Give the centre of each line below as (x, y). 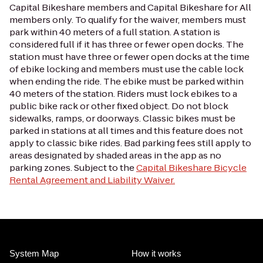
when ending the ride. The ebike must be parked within (127, 81)
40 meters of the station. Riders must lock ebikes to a (123, 93)
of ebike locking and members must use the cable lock (127, 69)
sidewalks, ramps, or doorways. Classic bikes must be (122, 118)
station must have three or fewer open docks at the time (129, 56)
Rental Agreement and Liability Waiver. (92, 180)
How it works (156, 253)
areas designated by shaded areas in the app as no (115, 155)
